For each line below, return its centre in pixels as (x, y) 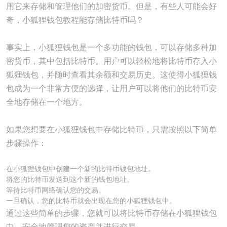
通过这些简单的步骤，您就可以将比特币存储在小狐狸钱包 (111, 213)
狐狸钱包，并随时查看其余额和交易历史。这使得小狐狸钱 (111, 75)
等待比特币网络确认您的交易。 (56, 190)
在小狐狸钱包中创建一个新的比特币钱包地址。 (81, 169)
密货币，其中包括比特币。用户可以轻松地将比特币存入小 (111, 61)
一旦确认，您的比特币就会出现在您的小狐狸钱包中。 (91, 201)
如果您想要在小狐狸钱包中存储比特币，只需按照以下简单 (111, 129)
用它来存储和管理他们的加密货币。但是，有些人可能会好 (111, 6)
